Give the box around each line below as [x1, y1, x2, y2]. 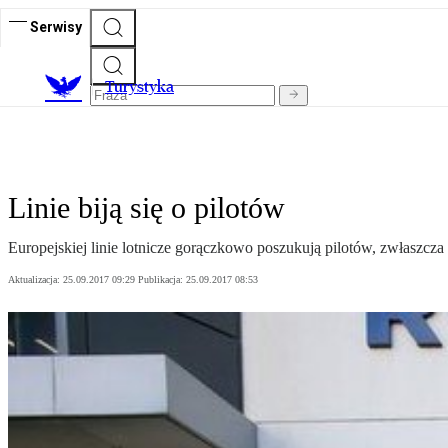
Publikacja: [138, 274, 186, 286]
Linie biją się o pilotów [8, 191, 285, 225]
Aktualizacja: [8, 274, 63, 286]
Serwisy [30, 18, 82, 35]
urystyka [114, 77, 174, 97]
